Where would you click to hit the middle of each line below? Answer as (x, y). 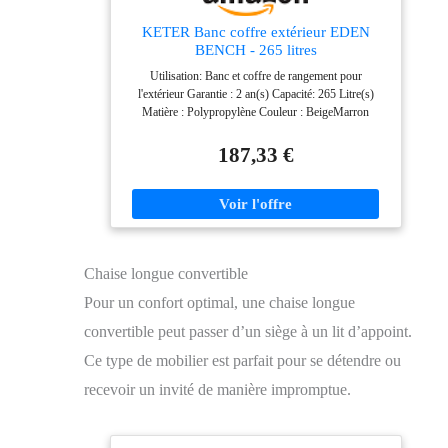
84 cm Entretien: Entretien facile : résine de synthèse (256, 148)
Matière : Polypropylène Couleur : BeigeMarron (256, 112)
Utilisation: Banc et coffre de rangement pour (255, 76)
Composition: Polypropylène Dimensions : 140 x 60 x (255, 130)
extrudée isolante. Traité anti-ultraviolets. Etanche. (255, 166)
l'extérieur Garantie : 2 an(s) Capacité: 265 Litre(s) (255, 94)
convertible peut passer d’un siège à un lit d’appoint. (248, 332)
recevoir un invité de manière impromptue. (217, 390)
